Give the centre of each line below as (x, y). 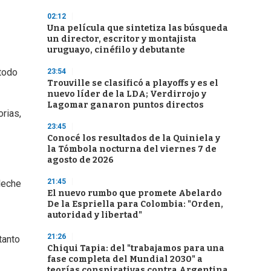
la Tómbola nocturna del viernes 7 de (132, 149)
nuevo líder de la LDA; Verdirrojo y (127, 94)
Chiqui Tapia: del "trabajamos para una (136, 248)
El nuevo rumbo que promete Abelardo (135, 193)
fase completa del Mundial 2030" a (125, 259)
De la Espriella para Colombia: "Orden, (135, 204)
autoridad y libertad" (95, 215)
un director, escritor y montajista (122, 39)
